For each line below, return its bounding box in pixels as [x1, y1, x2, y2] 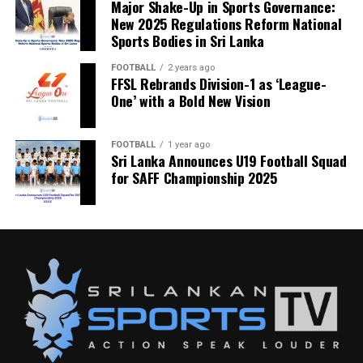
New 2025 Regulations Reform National [110, 13, 342, 34]
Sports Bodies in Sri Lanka [110, 30, 264, 51]
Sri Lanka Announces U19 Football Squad [110, 150, 347, 171]
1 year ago [167, 139, 210, 150]
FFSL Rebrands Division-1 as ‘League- [110, 73, 327, 94]
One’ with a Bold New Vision [110, 90, 271, 111]
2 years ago [167, 62, 215, 73]
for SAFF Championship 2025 [110, 167, 277, 188]
